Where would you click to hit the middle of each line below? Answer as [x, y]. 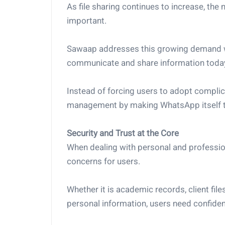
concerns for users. [103, 161]
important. [87, 21]
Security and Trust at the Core [123, 133]
